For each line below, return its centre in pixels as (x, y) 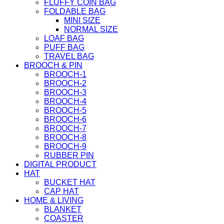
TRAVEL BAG (69, 56)
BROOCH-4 (65, 101)
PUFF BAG (64, 47)
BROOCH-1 (65, 74)
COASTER (64, 218)
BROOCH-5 (65, 110)
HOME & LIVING (54, 200)
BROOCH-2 (65, 83)
